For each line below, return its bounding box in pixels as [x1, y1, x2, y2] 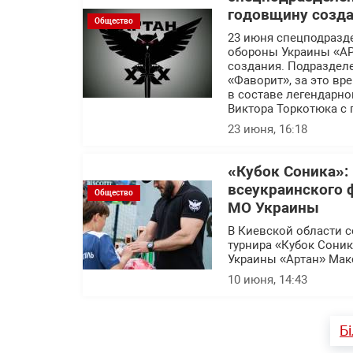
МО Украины [228, 199, 319, 217]
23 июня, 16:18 [228, 122, 307, 136]
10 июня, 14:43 [228, 273, 307, 287]
